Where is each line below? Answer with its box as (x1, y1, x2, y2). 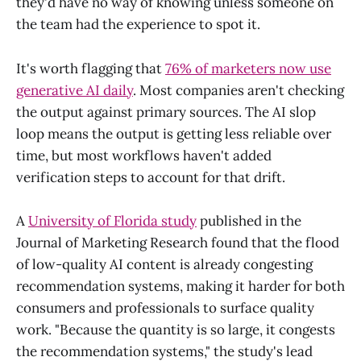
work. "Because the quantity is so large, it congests (16, 320, 335, 338)
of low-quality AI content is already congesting (16, 255, 313, 273)
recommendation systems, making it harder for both (16, 276, 345, 295)
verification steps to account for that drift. (16, 168, 285, 186)
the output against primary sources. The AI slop (16, 102, 316, 121)
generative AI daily (16, 81, 133, 99)
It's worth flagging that (16, 59, 165, 77)
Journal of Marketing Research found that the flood (16, 233, 339, 251)
